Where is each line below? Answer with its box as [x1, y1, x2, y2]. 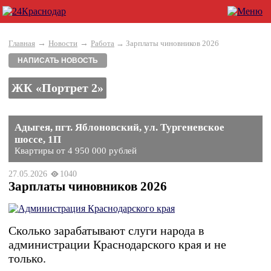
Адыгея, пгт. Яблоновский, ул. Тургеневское [15, 122, 224, 133]
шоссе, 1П [15, 134, 61, 145]
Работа [91, 39, 114, 48]
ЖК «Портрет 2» [11, 81, 103, 94]
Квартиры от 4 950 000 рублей [15, 146, 137, 155]
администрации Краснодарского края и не [8, 238, 226, 251]
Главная [8, 39, 35, 48]
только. [8, 252, 46, 265]
